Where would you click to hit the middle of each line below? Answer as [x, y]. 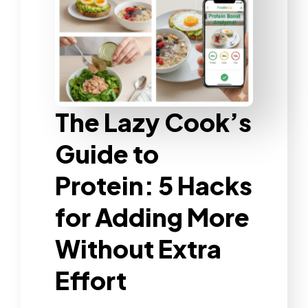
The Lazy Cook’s [153, 122]
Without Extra [138, 248]
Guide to [107, 153]
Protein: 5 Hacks [154, 185]
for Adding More [152, 217]
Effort [91, 280]
